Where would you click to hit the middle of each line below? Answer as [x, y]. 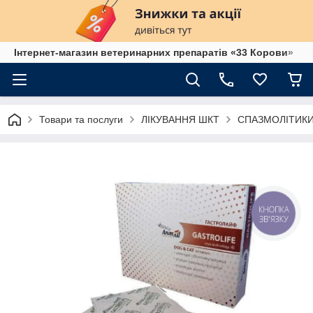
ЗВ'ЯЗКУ [274, 219]
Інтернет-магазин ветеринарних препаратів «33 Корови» [154, 52]
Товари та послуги [81, 119]
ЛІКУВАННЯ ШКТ [180, 119]
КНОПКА [274, 209]
